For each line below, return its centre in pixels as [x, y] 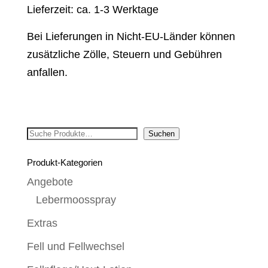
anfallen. [47, 72]
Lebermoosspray [76, 200]
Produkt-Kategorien [64, 163]
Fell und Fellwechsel [75, 247]
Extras [42, 223]
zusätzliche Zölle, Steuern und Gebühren [124, 54]
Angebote [50, 182]
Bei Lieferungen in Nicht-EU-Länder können [131, 36]
